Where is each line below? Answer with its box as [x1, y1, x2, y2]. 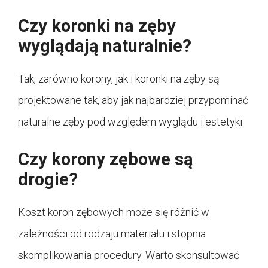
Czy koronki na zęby [18, 16, 176, 36]
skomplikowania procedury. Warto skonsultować [18, 249, 239, 262]
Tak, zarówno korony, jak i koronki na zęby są [18, 72, 220, 86]
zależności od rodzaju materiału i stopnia [18, 227, 206, 240]
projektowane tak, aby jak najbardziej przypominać [18, 94, 248, 107]
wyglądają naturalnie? [18, 36, 191, 57]
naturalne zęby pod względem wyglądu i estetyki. [18, 115, 244, 129]
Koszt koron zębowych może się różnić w [18, 206, 209, 219]
